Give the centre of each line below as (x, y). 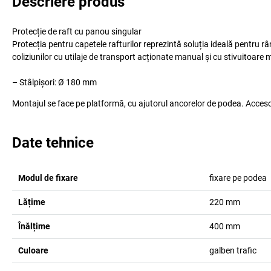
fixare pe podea (238, 178)
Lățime (32, 202)
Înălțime (34, 226)
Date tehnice (53, 143)
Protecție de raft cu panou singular (77, 31)
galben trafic (233, 250)
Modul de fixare (48, 178)
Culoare (33, 250)
